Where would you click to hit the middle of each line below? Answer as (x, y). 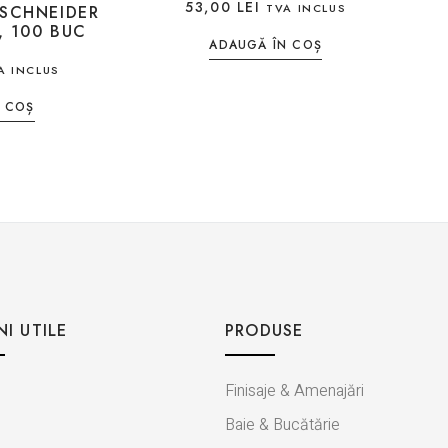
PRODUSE (264, 330)
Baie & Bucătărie (282, 424)
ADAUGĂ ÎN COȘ (266, 44)
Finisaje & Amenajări (294, 390)
